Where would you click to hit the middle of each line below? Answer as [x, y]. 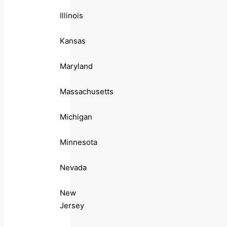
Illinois [71, 16]
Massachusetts [87, 92]
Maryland [76, 66]
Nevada [73, 168]
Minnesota [79, 142]
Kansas [73, 41]
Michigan [76, 117]
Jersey [72, 206]
